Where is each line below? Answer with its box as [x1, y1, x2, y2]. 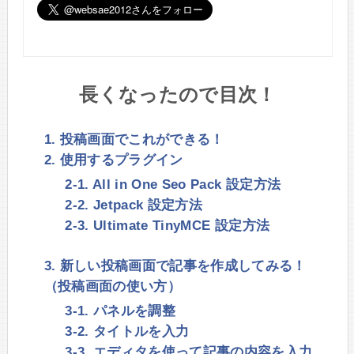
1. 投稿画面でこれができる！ [43, 131, 224, 147]
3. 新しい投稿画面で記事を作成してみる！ [43, 258, 307, 274]
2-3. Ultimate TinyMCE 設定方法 [65, 217, 270, 233]
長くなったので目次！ [79, 84, 277, 106]
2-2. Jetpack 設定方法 [65, 197, 203, 213]
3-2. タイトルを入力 [65, 324, 190, 340]
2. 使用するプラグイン [43, 152, 183, 168]
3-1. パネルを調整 [65, 303, 176, 319]
